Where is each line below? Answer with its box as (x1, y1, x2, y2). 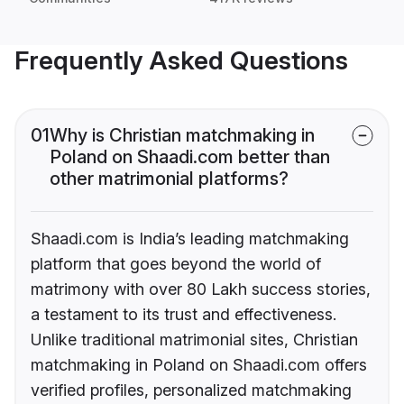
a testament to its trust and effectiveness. (31, 305, 336, 325)
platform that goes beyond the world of (31, 254, 321, 274)
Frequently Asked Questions (14, 45, 348, 77)
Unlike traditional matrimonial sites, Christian (31, 330, 358, 350)
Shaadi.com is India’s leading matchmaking (31, 229, 349, 249)
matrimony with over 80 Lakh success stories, (31, 280, 371, 299)
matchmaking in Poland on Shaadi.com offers (31, 355, 367, 375)
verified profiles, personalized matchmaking (31, 381, 352, 400)
